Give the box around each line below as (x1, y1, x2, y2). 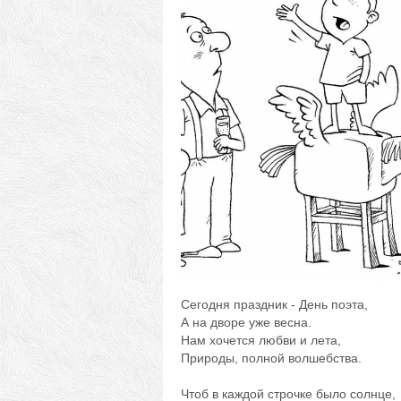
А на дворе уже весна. (181, 315, 311, 329)
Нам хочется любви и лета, (181, 333, 341, 347)
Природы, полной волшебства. (181, 351, 362, 365)
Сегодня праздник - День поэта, (181, 297, 368, 311)
